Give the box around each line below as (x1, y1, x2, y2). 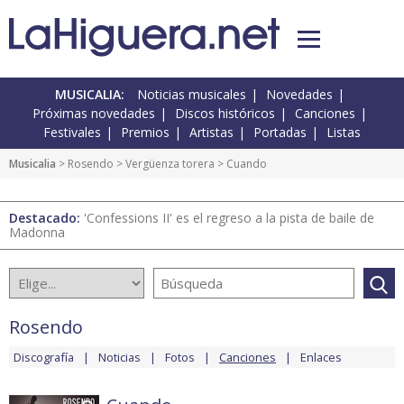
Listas (326, 124, 361, 142)
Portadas (253, 124, 307, 142)
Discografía (14, 349, 74, 366)
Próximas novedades (32, 105, 155, 123)
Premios (121, 124, 170, 142)
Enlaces (300, 349, 342, 366)
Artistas (189, 124, 234, 142)
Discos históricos (175, 105, 275, 123)
